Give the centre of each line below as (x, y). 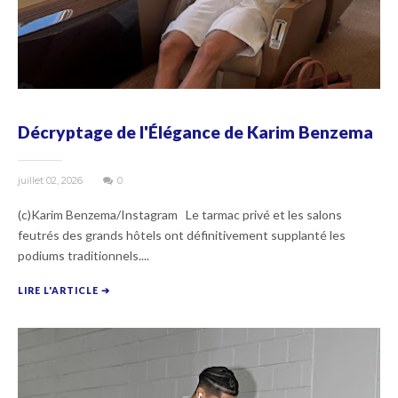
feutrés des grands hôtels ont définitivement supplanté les (182, 235)
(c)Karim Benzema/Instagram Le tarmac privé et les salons (180, 214)
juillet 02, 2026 (52, 180)
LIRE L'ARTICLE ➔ (64, 290)
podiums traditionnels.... (84, 255)
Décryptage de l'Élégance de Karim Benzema (195, 131)
